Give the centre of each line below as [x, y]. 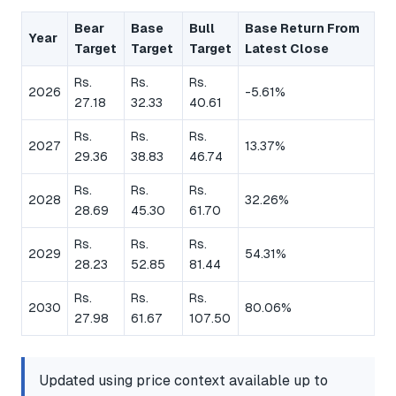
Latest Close [287, 49]
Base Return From [302, 29]
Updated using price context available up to [183, 381]
